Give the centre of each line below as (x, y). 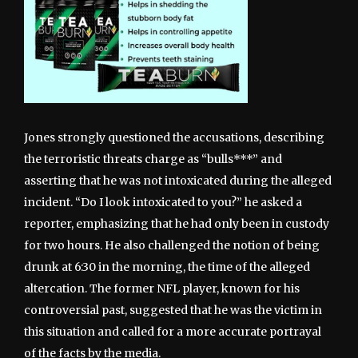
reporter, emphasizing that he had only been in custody (177, 224)
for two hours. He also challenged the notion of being (172, 246)
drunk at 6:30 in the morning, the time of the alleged (167, 267)
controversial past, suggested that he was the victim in (173, 310)
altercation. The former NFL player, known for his (162, 289)
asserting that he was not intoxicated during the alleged (178, 181)
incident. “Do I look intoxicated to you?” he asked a (163, 203)
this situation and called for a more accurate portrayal (173, 332)
